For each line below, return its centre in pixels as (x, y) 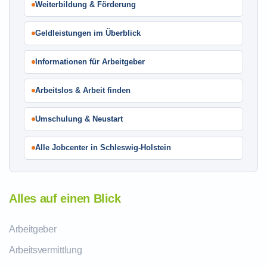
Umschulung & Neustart (79, 119)
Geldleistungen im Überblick (88, 33)
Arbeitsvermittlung (46, 250)
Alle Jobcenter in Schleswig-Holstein (103, 148)
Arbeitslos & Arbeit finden (83, 90)
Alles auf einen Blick (65, 198)
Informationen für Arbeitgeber (90, 62)
